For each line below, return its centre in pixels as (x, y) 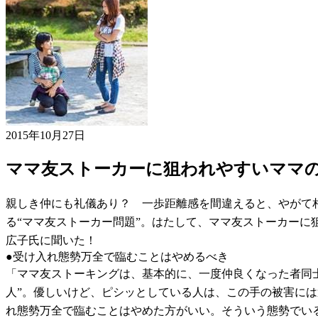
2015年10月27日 (45, 135)
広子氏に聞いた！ (51, 240)
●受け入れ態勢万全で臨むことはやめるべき (117, 256)
